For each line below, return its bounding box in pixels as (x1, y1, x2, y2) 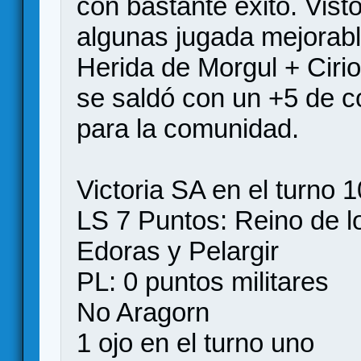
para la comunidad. (77, 114, 300, 143)
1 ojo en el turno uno (77, 328, 315, 358)
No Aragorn (77, 297, 210, 327)
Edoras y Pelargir (77, 236, 280, 266)
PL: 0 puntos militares (77, 267, 330, 297)
